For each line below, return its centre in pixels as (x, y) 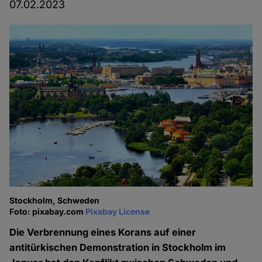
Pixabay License (118, 212)
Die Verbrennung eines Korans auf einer (103, 232)
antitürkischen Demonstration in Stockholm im (118, 248)
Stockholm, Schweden (55, 201)
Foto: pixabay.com (48, 212)
